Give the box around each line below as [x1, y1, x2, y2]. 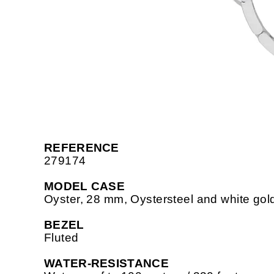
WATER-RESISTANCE [44, 257, 169, 270]
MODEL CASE [44, 180, 125, 193]
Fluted [44, 231, 79, 245]
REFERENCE [44, 141, 119, 155]
